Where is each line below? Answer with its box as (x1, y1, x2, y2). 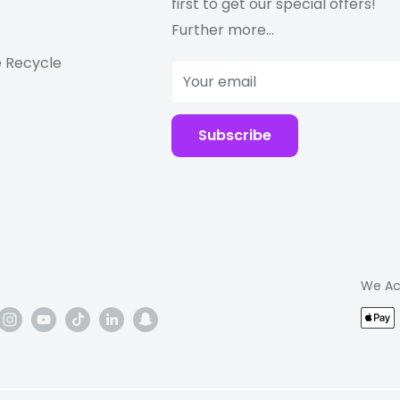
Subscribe (198, 124, 271, 146)
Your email (183, 71, 256, 92)
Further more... (171, 19, 274, 40)
